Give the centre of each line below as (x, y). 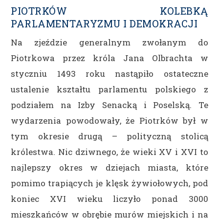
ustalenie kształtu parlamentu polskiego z (109, 89)
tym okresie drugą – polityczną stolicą (109, 136)
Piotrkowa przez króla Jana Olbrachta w (109, 58)
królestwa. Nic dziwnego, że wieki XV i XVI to (109, 152)
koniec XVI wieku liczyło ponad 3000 (109, 198)
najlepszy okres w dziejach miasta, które (109, 167)
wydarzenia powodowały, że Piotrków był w (109, 120)
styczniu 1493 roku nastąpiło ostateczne (109, 73)
